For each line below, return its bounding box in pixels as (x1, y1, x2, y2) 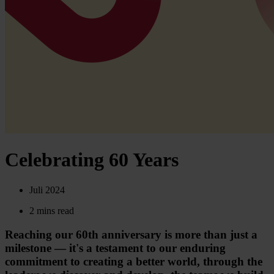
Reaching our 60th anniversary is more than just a (5, 228, 257, 241)
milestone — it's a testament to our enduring (5, 241, 226, 254)
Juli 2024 (29, 184, 65, 195)
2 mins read (29, 205, 74, 216)
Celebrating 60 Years (5, 149, 179, 171)
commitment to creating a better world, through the (5, 254, 262, 268)
